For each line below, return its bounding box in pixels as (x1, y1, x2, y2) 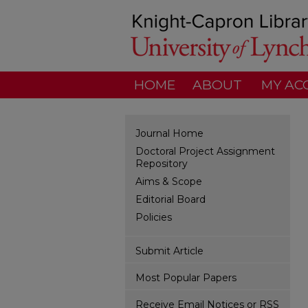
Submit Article (135, 245, 203, 257)
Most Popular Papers (135, 272, 236, 284)
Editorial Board (135, 193, 206, 206)
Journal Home (135, 127, 203, 140)
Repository (135, 157, 188, 170)
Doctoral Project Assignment (135, 145, 275, 157)
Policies (135, 211, 172, 223)
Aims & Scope (135, 175, 202, 188)
